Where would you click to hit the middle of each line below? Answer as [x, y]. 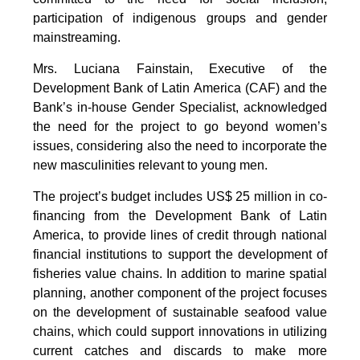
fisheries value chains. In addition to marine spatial [180, 273]
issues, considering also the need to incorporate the [180, 145]
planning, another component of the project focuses [180, 292]
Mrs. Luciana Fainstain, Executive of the [180, 68]
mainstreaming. [77, 37]
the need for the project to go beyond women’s [180, 126]
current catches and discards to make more [180, 350]
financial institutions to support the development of [180, 254]
